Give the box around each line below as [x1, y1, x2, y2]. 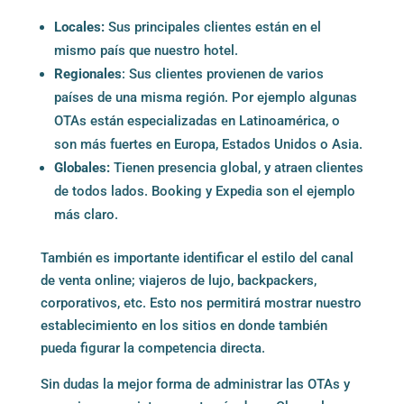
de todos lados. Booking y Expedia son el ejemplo [53, 182, 355, 199]
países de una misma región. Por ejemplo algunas [53, 88, 357, 106]
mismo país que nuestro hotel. [53, 41, 238, 59]
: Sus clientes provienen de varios [121, 65, 324, 82]
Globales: [53, 159, 110, 176]
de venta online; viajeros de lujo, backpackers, [40, 271, 317, 289]
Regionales [53, 65, 122, 82]
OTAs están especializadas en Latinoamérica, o [53, 112, 340, 129]
